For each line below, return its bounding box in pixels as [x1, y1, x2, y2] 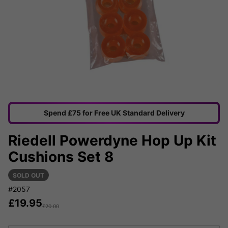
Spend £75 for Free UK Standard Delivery [43, 108, 185, 118]
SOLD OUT [13, 172, 44, 180]
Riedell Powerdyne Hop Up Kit [8, 132, 216, 150]
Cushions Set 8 [8, 148, 114, 166]
